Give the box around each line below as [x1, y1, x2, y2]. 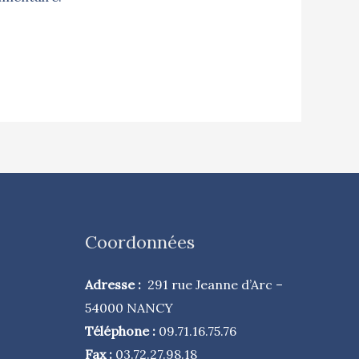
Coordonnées [85, 230, 195, 253]
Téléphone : [85, 322, 159, 339]
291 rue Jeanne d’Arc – [147, 276, 283, 292]
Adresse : [85, 276, 147, 292]
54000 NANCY [85, 299, 173, 316]
